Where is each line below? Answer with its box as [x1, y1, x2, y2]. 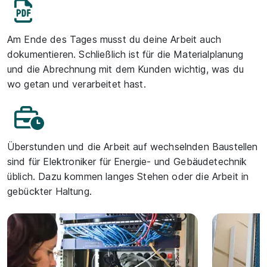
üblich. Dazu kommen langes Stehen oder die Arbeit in [7, 170, 249, 182]
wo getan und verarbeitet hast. [7, 78, 146, 90]
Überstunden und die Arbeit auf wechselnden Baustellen [7, 141, 258, 153]
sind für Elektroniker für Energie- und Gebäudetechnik [7, 156, 247, 167]
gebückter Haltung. [7, 185, 92, 197]
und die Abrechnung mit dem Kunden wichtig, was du [7, 63, 244, 75]
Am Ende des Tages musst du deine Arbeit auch [7, 33, 222, 45]
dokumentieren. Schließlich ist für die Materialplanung [7, 48, 244, 60]
